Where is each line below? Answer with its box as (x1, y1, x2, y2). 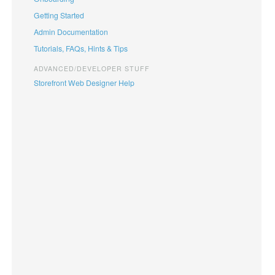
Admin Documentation (33, 26, 108, 37)
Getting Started (33, 9, 84, 20)
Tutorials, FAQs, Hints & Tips (33, 43, 128, 54)
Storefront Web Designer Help (33, 77, 134, 88)
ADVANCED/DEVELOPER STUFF (33, 64, 150, 74)
